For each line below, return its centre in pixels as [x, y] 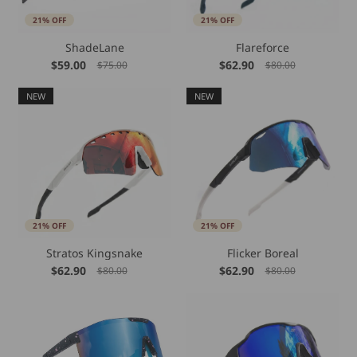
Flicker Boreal [263, 253]
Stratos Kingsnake [94, 253]
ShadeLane [94, 47]
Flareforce [263, 47]
